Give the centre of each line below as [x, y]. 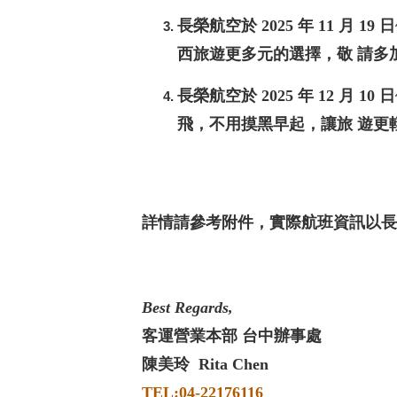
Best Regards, [187, 307]
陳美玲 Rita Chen [223, 364]
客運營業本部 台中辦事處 [243, 336]
